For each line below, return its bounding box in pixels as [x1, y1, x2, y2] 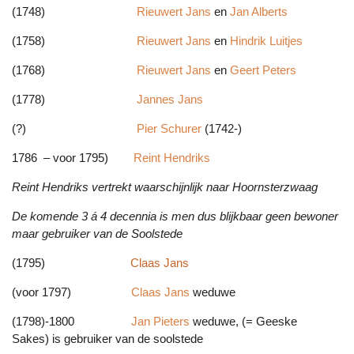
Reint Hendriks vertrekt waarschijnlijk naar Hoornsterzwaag [12, 180, 318, 194]
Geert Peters [230, 63, 296, 77]
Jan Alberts [230, 5, 288, 19]
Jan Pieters [131, 314, 193, 329]
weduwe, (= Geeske [193, 314, 300, 329]
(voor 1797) [12, 285, 131, 299]
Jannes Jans [137, 92, 203, 107]
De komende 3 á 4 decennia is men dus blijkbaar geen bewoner [12, 209, 338, 224]
